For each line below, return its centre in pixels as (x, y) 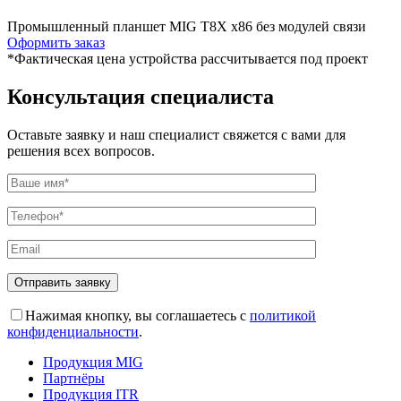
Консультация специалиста (141, 97)
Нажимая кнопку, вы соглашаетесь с (137, 316)
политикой (283, 316)
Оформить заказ (56, 43)
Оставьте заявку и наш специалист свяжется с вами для (176, 135)
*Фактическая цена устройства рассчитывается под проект (188, 59)
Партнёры (74, 379)
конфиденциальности (73, 332)
